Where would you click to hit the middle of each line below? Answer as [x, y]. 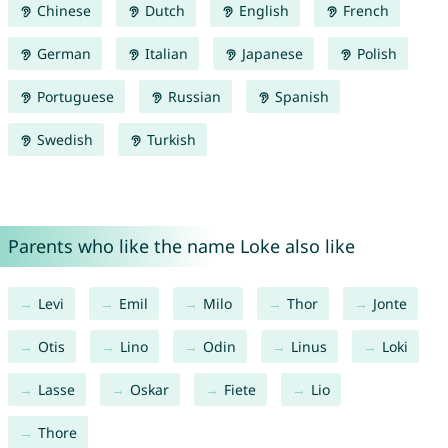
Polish [374, 54]
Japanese [270, 54]
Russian [192, 97]
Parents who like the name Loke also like [181, 246]
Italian [164, 54]
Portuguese [73, 97]
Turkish [169, 140]
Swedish [62, 140]
